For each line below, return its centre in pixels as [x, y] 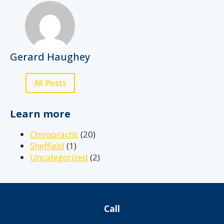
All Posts [50, 83]
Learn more [40, 114]
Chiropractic [54, 134]
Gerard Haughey [50, 57]
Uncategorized [59, 157]
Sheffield [47, 146]
